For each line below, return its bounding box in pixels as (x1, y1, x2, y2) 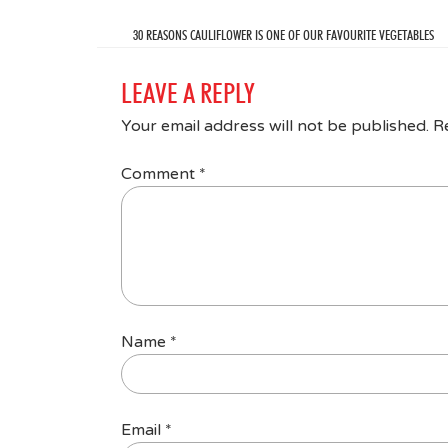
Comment (121, 163, 199, 184)
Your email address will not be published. (121, 115, 429, 136)
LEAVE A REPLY (121, 75, 255, 110)
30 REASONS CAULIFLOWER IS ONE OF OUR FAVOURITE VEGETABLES (132, 26, 434, 43)
